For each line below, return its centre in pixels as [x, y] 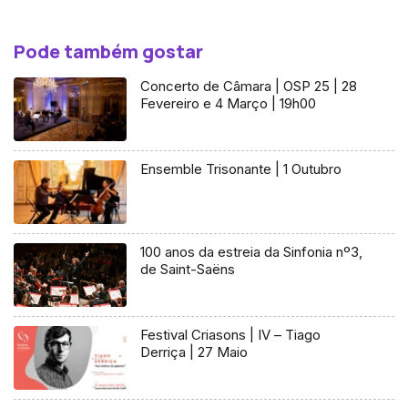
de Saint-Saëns [188, 269]
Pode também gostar [108, 52]
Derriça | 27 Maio [194, 352]
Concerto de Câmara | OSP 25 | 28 [249, 87]
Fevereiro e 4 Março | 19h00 [229, 104]
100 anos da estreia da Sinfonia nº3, [252, 251]
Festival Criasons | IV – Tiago [231, 334]
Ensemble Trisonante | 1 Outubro [241, 168]
